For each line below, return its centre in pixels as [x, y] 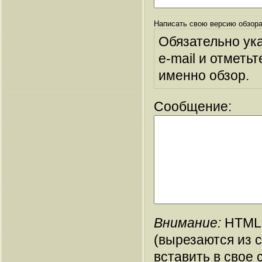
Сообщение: [193, 106]
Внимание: [187, 223]
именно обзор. [204, 75]
